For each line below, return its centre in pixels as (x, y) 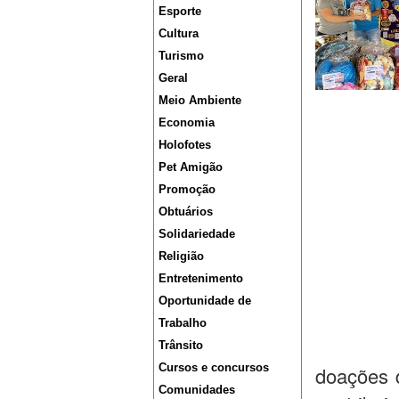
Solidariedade (197, 234)
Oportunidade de (205, 301)
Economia (187, 123)
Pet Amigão (191, 167)
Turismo (181, 56)
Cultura (179, 34)
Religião (181, 256)
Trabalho (183, 323)
